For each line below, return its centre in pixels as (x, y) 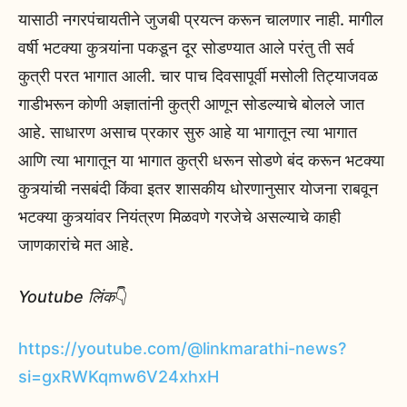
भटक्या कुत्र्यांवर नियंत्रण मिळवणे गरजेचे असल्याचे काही (179, 217)
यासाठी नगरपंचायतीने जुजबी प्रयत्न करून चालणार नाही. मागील (201, 20)
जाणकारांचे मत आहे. (76, 245)
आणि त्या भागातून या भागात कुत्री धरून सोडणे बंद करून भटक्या (201, 161)
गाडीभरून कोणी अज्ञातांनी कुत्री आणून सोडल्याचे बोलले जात (191, 104)
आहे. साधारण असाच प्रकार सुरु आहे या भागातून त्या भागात (188, 133)
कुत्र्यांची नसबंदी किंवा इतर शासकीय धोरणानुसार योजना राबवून (198, 189)
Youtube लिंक (66, 297)
